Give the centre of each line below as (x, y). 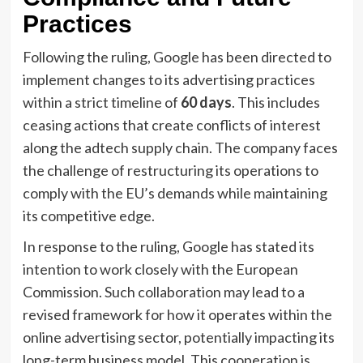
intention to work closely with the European (160, 269)
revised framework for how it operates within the (177, 314)
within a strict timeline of (101, 102)
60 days (206, 102)
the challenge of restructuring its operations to (170, 170)
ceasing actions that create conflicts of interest (171, 124)
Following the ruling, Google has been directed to (177, 56)
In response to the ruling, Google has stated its (168, 246)
